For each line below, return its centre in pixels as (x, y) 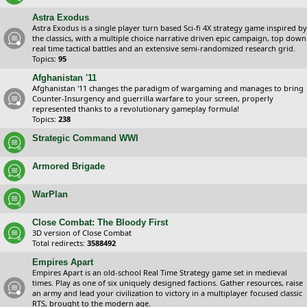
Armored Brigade (69, 166)
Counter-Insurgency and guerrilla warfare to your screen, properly (153, 98)
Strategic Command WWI (85, 138)
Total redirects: (60, 243)
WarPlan (50, 194)
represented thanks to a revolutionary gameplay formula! (136, 109)
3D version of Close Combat (82, 233)
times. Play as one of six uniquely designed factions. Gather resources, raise (168, 283)
